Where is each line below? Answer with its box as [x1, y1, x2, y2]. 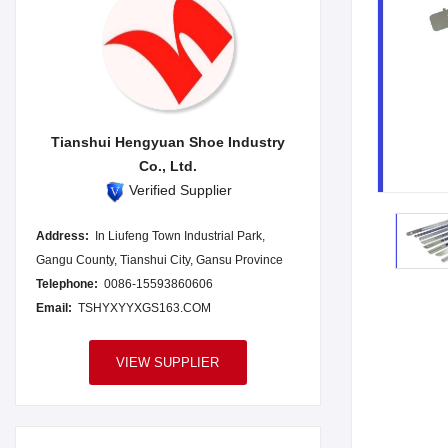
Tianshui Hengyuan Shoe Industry [50, 134, 285, 151]
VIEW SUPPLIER [116, 355, 220, 371]
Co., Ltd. [138, 158, 197, 175]
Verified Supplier [128, 182, 232, 199]
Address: [36, 229, 89, 244]
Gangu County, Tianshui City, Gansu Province [36, 253, 283, 268]
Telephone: [36, 277, 98, 292]
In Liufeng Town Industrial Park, [95, 229, 265, 244]
